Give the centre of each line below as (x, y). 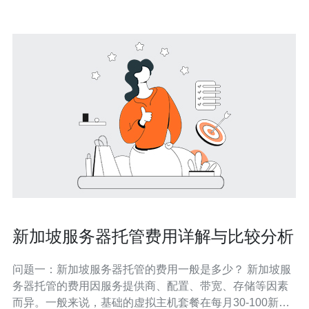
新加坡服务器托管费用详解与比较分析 (153, 236)
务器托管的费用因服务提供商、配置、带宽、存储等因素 (150, 286)
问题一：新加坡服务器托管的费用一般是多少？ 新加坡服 (130, 269)
